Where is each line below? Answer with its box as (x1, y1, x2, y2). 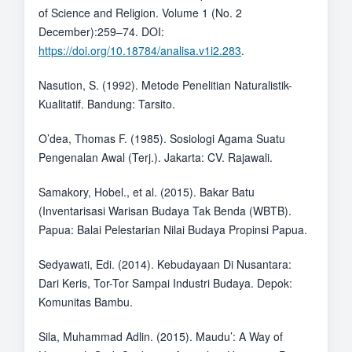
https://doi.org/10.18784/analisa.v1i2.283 (38, 42, 241, 58)
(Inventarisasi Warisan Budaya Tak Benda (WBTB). (38, 203, 291, 219)
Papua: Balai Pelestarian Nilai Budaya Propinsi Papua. (38, 222, 307, 238)
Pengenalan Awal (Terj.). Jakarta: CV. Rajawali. (38, 149, 273, 166)
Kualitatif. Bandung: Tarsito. (38, 96, 175, 112)
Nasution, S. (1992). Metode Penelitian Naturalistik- (38, 77, 292, 93)
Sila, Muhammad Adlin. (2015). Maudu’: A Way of (38, 328, 283, 345)
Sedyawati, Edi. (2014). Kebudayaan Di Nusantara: (38, 256, 291, 273)
